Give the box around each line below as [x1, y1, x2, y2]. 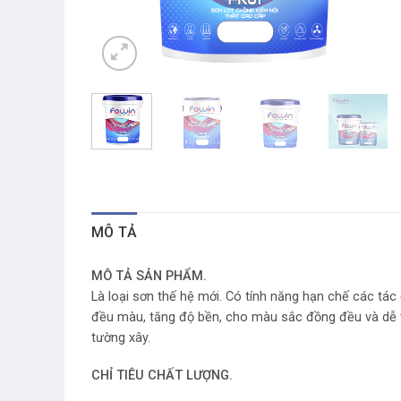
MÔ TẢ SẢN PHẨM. [91, 268, 207, 284]
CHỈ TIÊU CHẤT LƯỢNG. [91, 367, 233, 383]
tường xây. [91, 329, 150, 346]
